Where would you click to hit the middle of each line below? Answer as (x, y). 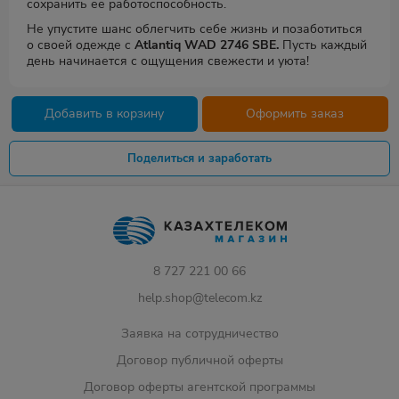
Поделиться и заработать (199, 159)
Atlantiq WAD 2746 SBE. (207, 45)
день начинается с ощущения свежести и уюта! (168, 61)
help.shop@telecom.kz (199, 298)
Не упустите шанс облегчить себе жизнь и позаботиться (195, 29)
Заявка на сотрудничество (199, 334)
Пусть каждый (323, 45)
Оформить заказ (295, 114)
